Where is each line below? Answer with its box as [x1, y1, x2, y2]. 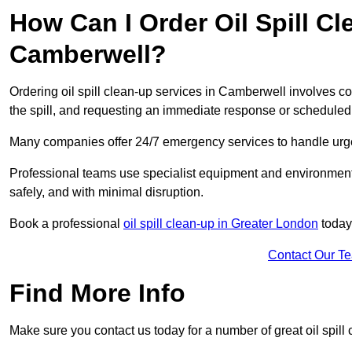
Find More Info [9, 279, 185, 308]
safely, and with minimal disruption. [9, 185, 203, 200]
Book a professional [9, 217, 123, 231]
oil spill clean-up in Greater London [123, 217, 318, 231]
